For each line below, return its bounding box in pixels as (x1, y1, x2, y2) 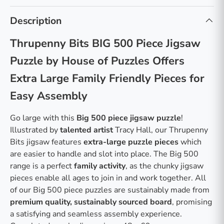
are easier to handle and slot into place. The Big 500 (10, 148, 198, 159)
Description (10, 13, 61, 27)
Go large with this (10, 112, 76, 123)
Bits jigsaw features (10, 136, 83, 147)
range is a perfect (10, 160, 74, 171)
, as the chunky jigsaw (125, 160, 203, 171)
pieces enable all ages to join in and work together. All (10, 172, 206, 183)
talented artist (60, 124, 113, 135)
